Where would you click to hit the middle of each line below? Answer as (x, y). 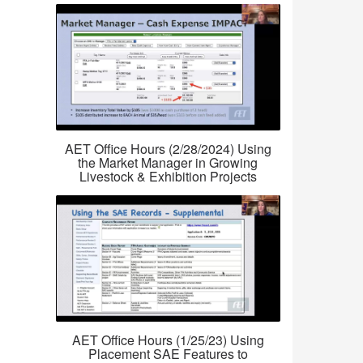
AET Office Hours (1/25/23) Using (168, 340)
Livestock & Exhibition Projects (168, 177)
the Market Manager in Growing (168, 163)
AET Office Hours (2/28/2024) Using (168, 149)
